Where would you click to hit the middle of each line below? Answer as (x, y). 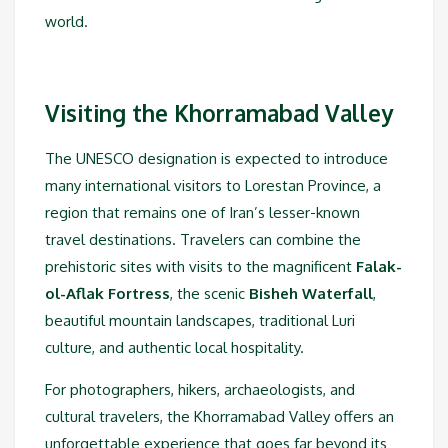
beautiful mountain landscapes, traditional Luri (200, 321)
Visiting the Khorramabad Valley (219, 112)
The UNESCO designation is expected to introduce (216, 159)
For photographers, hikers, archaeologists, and (200, 390)
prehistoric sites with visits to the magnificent (200, 267)
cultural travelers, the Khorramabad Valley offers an (219, 417)
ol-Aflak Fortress (107, 294)
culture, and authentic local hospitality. (174, 348)
